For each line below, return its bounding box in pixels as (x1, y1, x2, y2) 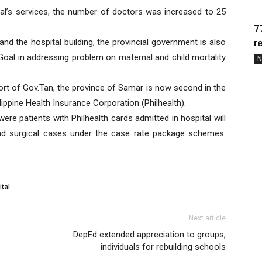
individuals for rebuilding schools (101, 242, 226, 252)
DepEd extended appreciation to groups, (73, 229, 226, 240)
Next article (189, 214, 226, 222)
